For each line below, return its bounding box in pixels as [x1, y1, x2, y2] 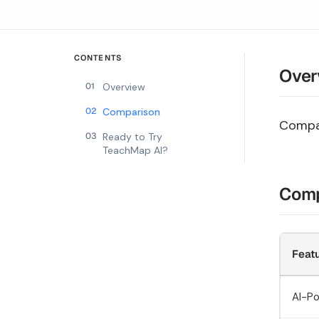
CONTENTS [74, 53, 122, 63]
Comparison [103, 105, 160, 118]
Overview [103, 80, 145, 93]
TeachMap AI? [103, 144, 168, 157]
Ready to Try [103, 130, 162, 143]
